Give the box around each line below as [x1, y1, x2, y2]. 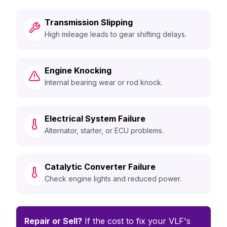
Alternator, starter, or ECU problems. [45, 126, 164, 135]
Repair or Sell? [24, 216, 82, 226]
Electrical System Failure [45, 113, 145, 124]
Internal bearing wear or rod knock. [45, 78, 163, 87]
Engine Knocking [45, 65, 111, 75]
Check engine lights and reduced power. [45, 174, 181, 183]
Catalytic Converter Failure [45, 162, 156, 172]
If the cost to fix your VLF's [82, 216, 191, 226]
